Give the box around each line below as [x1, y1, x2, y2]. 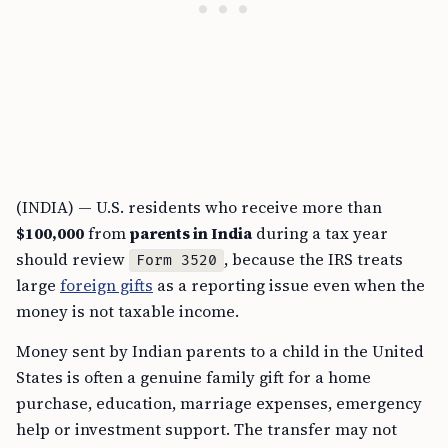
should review [16, 248, 129, 271]
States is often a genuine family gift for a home [16, 366, 371, 389]
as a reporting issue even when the [153, 274, 425, 297]
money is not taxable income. [16, 300, 239, 323]
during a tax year [252, 222, 388, 245]
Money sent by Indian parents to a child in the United [16, 340, 424, 363]
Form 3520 [136, 252, 217, 270]
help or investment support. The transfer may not [16, 418, 397, 441]
